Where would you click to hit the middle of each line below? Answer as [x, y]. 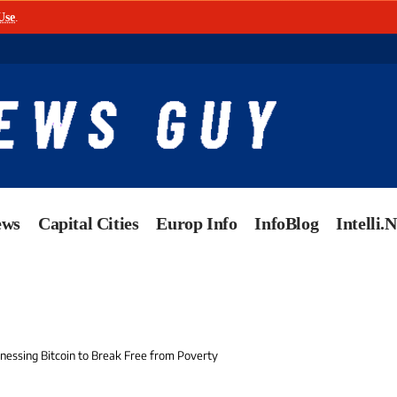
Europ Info [197, 224]
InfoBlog [287, 224]
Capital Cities [89, 224]
